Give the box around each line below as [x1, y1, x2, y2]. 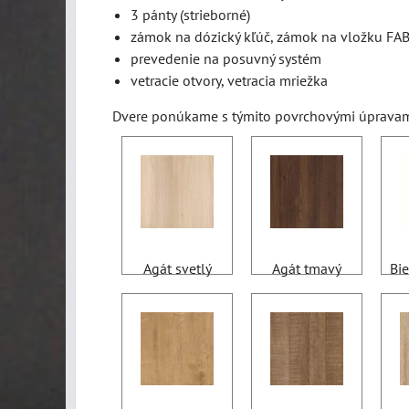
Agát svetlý [142, 258, 212, 278]
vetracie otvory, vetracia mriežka [131, 70, 328, 89]
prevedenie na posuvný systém [131, 48, 321, 68]
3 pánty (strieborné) [131, 5, 250, 24]
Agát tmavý [272, 258, 341, 278]
